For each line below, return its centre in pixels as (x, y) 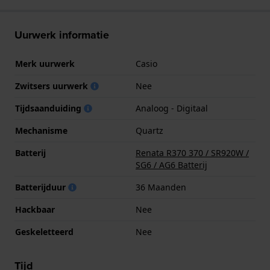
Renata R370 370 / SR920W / (192, 152)
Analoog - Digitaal (172, 108)
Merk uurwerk (45, 63)
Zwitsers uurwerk (53, 86)
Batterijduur (42, 187)
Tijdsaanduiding (49, 108)
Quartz (149, 130)
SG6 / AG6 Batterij (171, 165)
